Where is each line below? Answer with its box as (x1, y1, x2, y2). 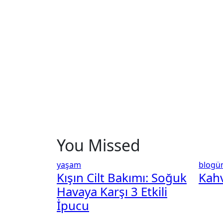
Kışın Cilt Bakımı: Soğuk (57, 169, 187, 186)
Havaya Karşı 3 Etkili (57, 183, 167, 200)
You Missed (57, 134, 140, 156)
